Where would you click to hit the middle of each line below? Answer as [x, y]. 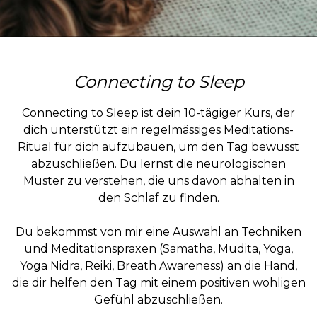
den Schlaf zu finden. [158, 198]
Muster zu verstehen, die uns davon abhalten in [158, 181]
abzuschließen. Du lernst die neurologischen [158, 164]
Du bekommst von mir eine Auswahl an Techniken [158, 232]
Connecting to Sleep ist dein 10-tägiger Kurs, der [158, 113]
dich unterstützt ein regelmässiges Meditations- [158, 130]
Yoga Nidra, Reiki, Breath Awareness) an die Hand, [158, 266]
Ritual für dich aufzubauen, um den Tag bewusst [158, 147]
